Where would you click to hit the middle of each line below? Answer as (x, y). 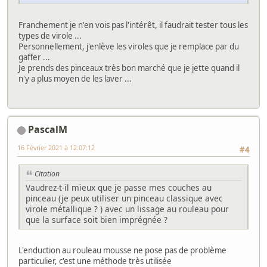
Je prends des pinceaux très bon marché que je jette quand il (129, 68)
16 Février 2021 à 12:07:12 (56, 148)
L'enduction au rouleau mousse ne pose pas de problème (122, 251)
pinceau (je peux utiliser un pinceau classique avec (124, 198)
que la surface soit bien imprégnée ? (97, 220)
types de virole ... (50, 35)
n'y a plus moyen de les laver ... (75, 78)
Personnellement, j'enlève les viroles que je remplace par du (129, 46)
